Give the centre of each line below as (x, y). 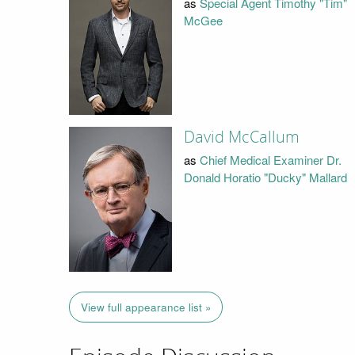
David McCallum (241, 137)
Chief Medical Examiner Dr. (270, 159)
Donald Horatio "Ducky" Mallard (265, 177)
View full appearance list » (146, 307)
